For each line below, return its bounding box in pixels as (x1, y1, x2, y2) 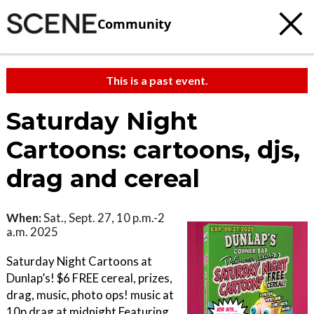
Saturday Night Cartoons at (6, 254, 152, 268)
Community (97, 15, 171, 32)
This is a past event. (106, 74, 208, 87)
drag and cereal (6, 164, 200, 193)
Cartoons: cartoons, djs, (6, 135, 300, 165)
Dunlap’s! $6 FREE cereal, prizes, (6, 271, 172, 285)
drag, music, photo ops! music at (6, 287, 174, 302)
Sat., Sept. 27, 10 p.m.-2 (41, 210, 165, 225)
